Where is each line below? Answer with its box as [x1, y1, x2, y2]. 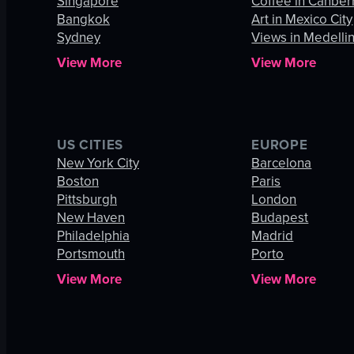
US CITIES [57, 135, 124, 155]
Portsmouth [57, 244, 125, 264]
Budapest [251, 208, 309, 228]
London [251, 190, 297, 209]
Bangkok [57, 9, 110, 29]
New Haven [57, 208, 125, 228]
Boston [57, 171, 99, 191]
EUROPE [251, 135, 308, 155]
